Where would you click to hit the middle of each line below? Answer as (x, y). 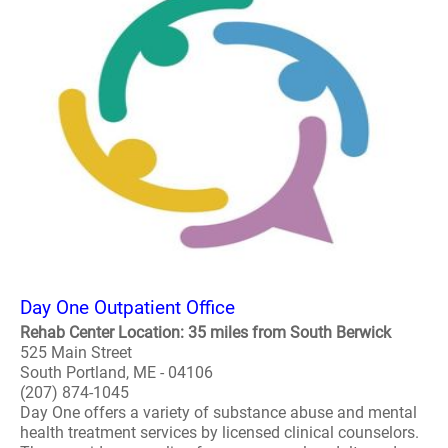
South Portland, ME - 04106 (116, 372)
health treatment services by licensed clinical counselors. (219, 432)
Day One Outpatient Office (127, 307)
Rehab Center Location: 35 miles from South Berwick (205, 332)
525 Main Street (76, 352)
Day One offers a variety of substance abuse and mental (218, 412)
